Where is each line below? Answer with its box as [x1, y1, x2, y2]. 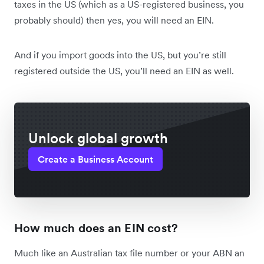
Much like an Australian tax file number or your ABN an [14, 247, 245, 259]
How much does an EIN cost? [14, 220, 179, 236]
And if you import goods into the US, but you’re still [14, 49, 226, 61]
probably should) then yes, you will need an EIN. [14, 14, 216, 27]
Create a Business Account [38, 153, 153, 166]
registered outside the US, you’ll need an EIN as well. [14, 65, 234, 77]
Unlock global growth [28, 129, 168, 148]
